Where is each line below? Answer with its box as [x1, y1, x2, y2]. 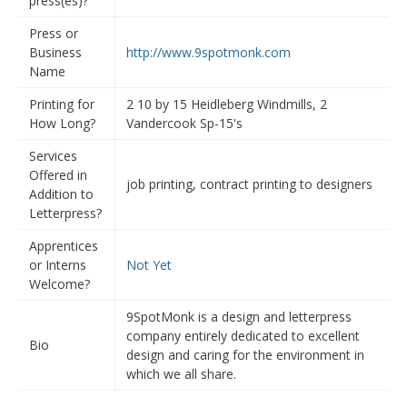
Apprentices [29, 237, 98, 254]
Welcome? [29, 275, 90, 293]
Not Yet [126, 256, 172, 273]
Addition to [29, 185, 94, 203]
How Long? [29, 114, 95, 132]
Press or [29, 25, 78, 42]
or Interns [29, 256, 86, 273]
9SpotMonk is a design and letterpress [126, 308, 352, 325]
